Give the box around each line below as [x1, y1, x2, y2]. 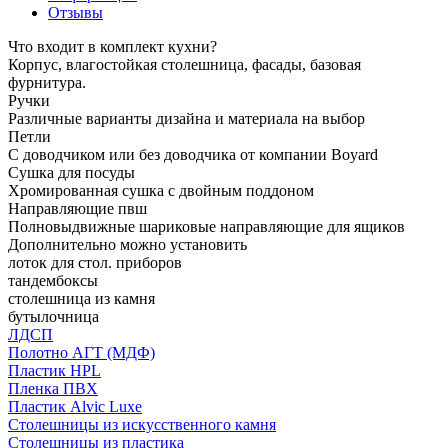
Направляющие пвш [8, 199, 147, 217]
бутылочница [8, 307, 99, 325]
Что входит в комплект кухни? [8, 37, 217, 55]
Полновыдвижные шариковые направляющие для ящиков [8, 217, 405, 235]
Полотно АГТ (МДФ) [8, 343, 155, 361]
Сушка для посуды [8, 163, 135, 181]
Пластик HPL [8, 361, 101, 379]
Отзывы [48, 3, 103, 21]
